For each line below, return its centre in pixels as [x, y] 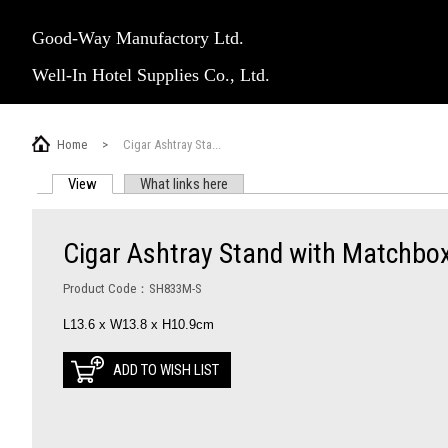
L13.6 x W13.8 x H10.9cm [138, 324]
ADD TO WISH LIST [166, 370]
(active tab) [130, 184]
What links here [183, 184]
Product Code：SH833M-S [132, 288]
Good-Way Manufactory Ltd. [138, 38]
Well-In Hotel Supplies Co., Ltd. [151, 75]
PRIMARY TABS [126, 211]
